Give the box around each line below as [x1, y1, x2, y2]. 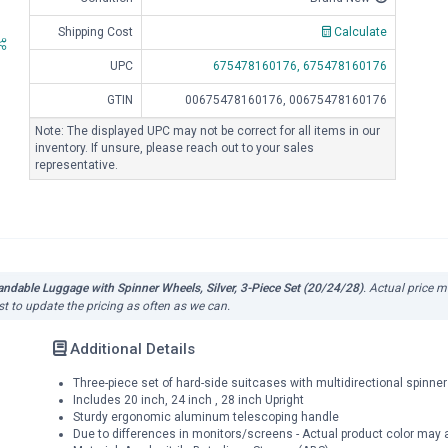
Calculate [331, 25, 387, 39]
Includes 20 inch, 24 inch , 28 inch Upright [72, 392, 304, 407]
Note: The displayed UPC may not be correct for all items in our [35, 124, 380, 138]
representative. [35, 158, 118, 172]
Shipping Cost [58, 25, 133, 39]
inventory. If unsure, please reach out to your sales [35, 141, 314, 155]
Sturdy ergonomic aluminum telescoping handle [72, 409, 339, 424]
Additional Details [65, 339, 195, 358]
